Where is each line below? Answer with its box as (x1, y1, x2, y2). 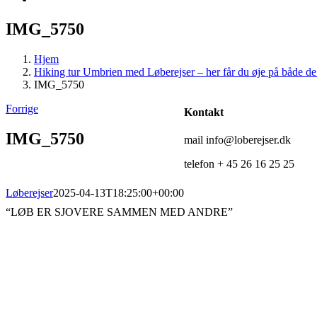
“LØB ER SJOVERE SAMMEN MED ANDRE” (6, 206, 233, 219)
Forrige (6, 102, 38, 115)
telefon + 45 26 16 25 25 (184, 158, 294, 171)
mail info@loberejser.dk (184, 134, 291, 146)
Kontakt (184, 106, 224, 119)
